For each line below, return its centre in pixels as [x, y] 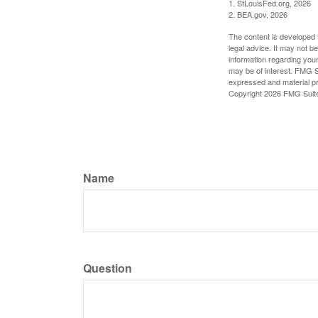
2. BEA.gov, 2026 [258, 14]
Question [108, 268]
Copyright [246, 93]
